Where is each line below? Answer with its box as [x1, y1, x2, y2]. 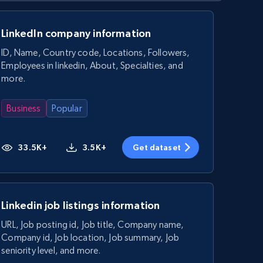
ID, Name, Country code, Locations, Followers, [1, 46, 190, 58]
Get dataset [133, 142, 181, 152]
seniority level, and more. [1, 244, 101, 256]
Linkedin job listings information [1, 198, 160, 211]
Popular [51, 102, 82, 114]
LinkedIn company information [1, 26, 151, 39]
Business [6, 102, 41, 114]
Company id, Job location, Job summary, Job [1, 231, 180, 243]
